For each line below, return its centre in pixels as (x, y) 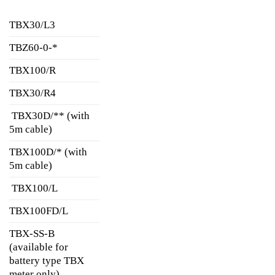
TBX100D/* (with (48, 152)
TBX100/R (33, 71)
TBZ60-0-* (33, 48)
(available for (39, 247)
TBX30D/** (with (49, 116)
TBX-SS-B (32, 234)
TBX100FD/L (39, 211)
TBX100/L (33, 188)
